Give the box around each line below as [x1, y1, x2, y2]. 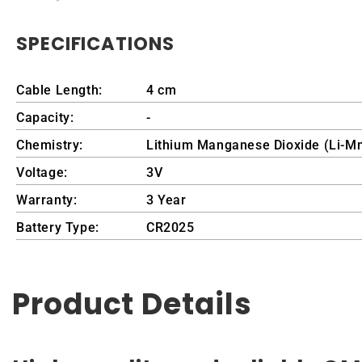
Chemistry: [16, 137, 83, 154]
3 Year [146, 192, 187, 208]
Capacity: [16, 110, 74, 126]
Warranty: [16, 192, 78, 208]
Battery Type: [16, 220, 99, 236]
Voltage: [16, 165, 68, 181]
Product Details [12, 284, 252, 326]
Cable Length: [16, 82, 103, 99]
